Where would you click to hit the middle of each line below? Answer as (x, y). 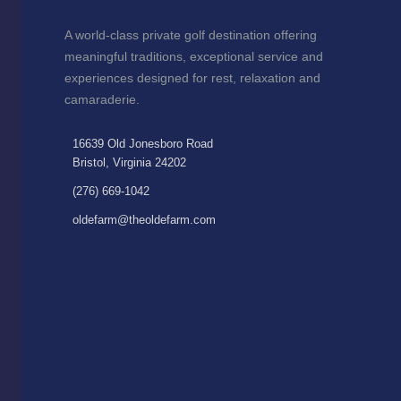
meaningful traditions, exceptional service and (194, 56)
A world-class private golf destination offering (191, 35)
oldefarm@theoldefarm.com (144, 220)
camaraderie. (102, 99)
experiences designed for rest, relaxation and (192, 78)
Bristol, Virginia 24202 (129, 162)
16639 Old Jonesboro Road (142, 144)
